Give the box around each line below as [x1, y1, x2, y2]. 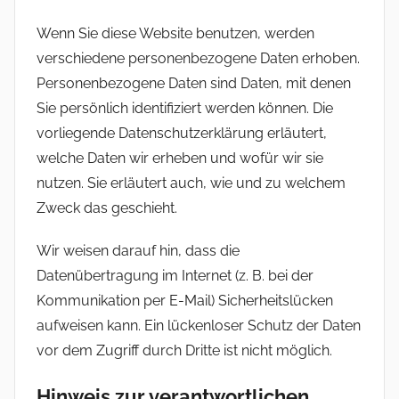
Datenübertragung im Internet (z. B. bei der [37, 266, 313, 284]
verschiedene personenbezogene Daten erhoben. [37, 49, 360, 67]
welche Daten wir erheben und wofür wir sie [37, 149, 323, 167]
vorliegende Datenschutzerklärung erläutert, [37, 124, 327, 142]
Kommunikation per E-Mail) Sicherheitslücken [37, 291, 333, 309]
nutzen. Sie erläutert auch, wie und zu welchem [37, 174, 346, 191]
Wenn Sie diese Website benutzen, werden [37, 24, 314, 42]
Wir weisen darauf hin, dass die [37, 241, 240, 259]
